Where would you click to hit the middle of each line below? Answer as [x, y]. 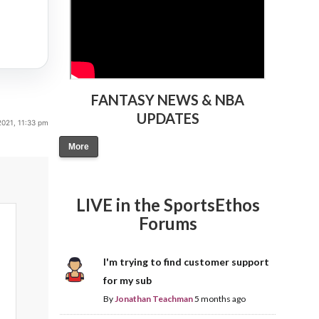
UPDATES [168, 119]
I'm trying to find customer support [186, 262]
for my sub [127, 281]
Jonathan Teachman [153, 299]
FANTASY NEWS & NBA [168, 100]
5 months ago [220, 299]
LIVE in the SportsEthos [168, 205]
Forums [168, 224]
